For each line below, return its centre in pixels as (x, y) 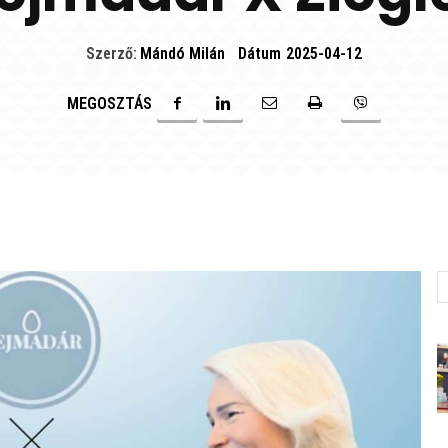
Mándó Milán (182, 54)
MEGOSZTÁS (109, 103)
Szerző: (111, 54)
